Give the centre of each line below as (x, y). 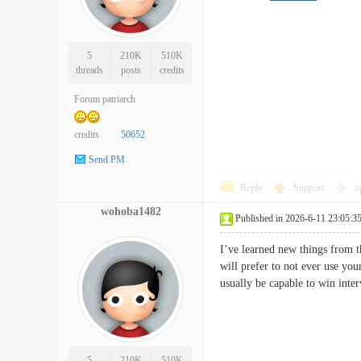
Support (310, 188)
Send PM (107, 160)
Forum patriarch (105, 99)
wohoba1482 (131, 212)
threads (89, 70)
